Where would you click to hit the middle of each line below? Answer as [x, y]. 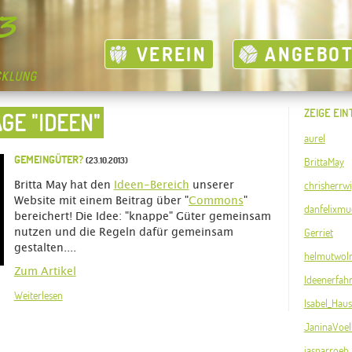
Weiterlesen [38, 295]
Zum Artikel [45, 272]
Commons [216, 201]
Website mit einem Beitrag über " [101, 201]
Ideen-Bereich [151, 185]
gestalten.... [45, 248]
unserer [211, 185]
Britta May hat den [64, 185]
